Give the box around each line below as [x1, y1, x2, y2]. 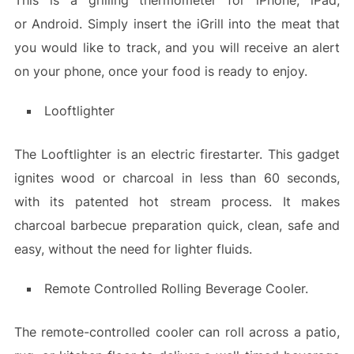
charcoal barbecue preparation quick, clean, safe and [13, 217, 341, 234]
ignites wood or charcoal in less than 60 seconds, [13, 170, 341, 186]
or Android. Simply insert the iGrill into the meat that [13, 16, 341, 32]
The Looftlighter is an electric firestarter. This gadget [13, 146, 341, 163]
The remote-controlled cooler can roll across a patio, [13, 324, 341, 341]
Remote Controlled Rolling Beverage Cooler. [43, 281, 308, 297]
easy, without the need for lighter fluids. [13, 241, 252, 258]
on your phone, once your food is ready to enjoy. [13, 63, 307, 80]
